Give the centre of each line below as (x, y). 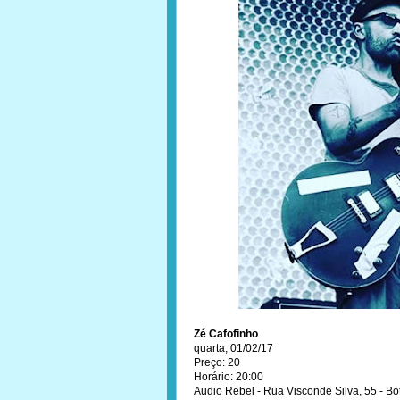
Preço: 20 (217, 362)
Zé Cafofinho (226, 334)
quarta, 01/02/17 (233, 348)
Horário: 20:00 (229, 377)
